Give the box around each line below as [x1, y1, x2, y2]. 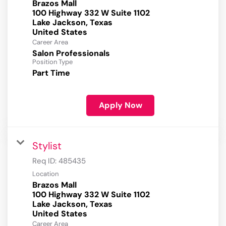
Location [32, 169, 59, 179]
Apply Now [98, 100, 142, 111]
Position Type [32, 58, 73, 67]
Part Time [32, 68, 70, 79]
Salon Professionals [32, 48, 110, 59]
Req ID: [32, 156, 59, 166]
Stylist [32, 139, 62, 153]
